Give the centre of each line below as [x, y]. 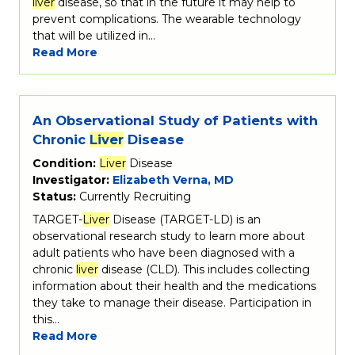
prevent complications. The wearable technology [167, 19]
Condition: [66, 164]
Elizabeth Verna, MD [173, 180]
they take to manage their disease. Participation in [172, 303]
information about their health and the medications [174, 286]
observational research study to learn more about [169, 237]
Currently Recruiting [135, 197]
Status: [56, 197]
